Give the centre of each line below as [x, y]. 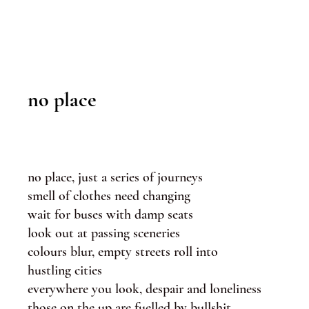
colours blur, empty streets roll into [123, 252]
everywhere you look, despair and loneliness [144, 289]
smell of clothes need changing [109, 196]
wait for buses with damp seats [110, 215]
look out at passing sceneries [104, 233]
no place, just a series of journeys [115, 177]
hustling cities [65, 270]
